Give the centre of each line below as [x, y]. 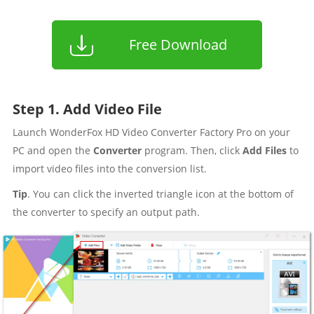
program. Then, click [192, 150]
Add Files [264, 150]
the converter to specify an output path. [106, 212]
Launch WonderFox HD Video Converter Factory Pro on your [151, 132]
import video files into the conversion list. [109, 169]
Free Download [178, 45]
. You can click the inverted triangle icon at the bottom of [160, 194]
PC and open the [53, 150]
